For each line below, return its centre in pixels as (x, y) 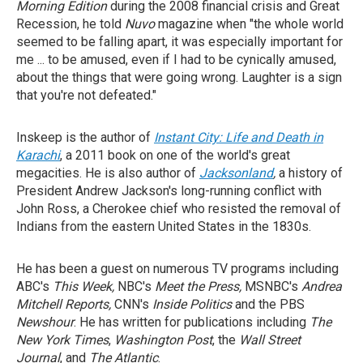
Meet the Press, (200, 286)
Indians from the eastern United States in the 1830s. (164, 226)
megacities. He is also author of (108, 173)
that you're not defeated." (86, 95)
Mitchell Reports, (65, 304)
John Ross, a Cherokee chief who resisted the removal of (179, 209)
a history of (311, 173)
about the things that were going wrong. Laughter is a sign (179, 77)
